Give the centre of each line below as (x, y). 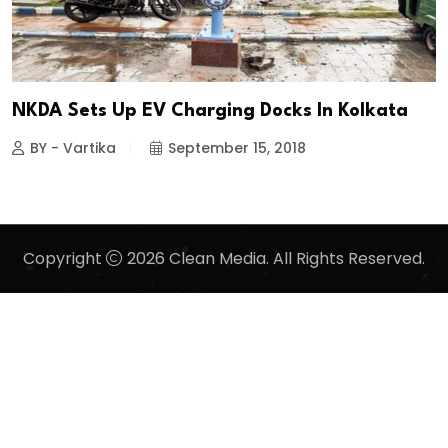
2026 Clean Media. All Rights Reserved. (274, 259)
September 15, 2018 (237, 147)
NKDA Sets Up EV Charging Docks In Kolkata (210, 110)
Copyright (64, 259)
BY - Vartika (73, 147)
